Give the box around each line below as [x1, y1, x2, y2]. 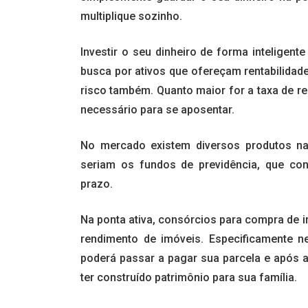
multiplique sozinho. [80, 10, 182, 23]
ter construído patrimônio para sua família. [80, 271, 297, 285]
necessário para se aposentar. [80, 103, 234, 117]
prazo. [80, 177, 113, 191]
